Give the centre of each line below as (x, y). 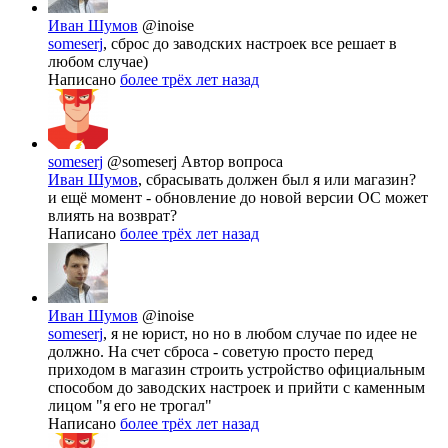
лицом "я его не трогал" (130, 406)
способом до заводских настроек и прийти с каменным (236, 388)
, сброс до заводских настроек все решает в (250, 44)
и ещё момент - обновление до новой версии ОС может (238, 198)
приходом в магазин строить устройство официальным (236, 370)
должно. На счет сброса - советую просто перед (210, 352)
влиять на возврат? (112, 216)
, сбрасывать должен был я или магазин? (277, 180)
